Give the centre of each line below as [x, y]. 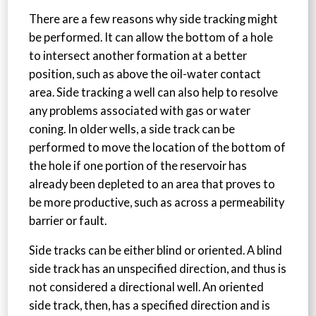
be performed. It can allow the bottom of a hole [151, 37]
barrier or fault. [68, 220]
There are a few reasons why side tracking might [154, 19]
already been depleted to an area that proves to [152, 184]
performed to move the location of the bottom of [158, 147]
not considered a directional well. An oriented [147, 287]
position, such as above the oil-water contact [145, 74]
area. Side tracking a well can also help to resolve [154, 92]
